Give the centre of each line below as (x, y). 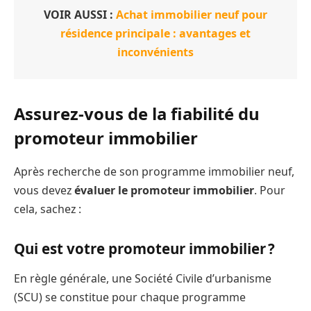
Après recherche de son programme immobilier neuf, (154, 172)
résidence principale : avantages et (155, 34)
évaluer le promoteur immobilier (164, 191)
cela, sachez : (48, 209)
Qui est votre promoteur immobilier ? (144, 248)
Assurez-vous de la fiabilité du (137, 114)
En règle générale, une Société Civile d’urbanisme (143, 279)
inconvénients (155, 52)
